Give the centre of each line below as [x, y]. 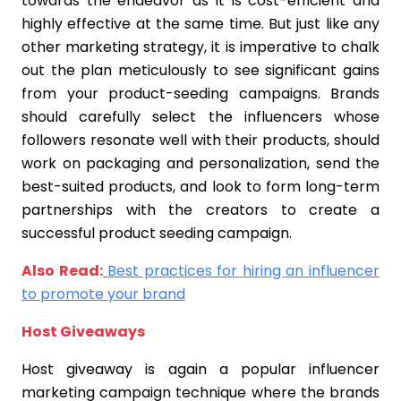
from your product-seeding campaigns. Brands [200, 94]
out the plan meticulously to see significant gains [200, 70]
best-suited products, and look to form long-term [200, 187]
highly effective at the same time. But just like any [200, 24]
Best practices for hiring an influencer [241, 271]
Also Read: [62, 271]
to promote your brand [103, 294]
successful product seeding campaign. [157, 233]
